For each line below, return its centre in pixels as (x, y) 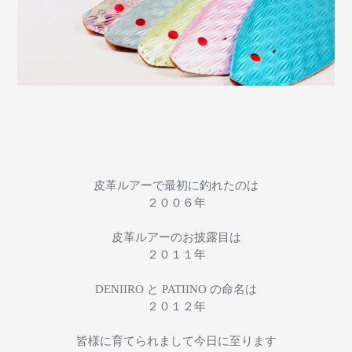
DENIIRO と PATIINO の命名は (176, 289)
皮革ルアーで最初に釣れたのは (176, 185)
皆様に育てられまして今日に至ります (176, 341)
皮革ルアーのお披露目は (176, 237)
